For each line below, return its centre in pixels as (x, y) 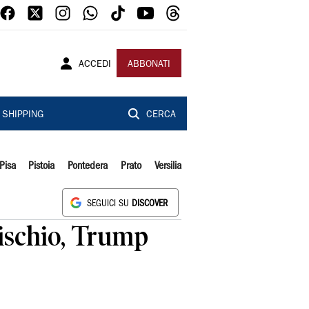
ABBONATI (149, 65)
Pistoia (42, 166)
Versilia (168, 166)
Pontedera (88, 166)
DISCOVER (150, 204)
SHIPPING (22, 115)
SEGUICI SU (109, 204)
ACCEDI (95, 65)
